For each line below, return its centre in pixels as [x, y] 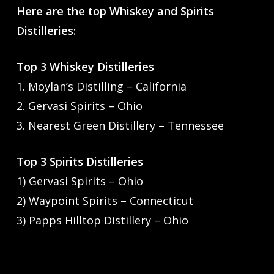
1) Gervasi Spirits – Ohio [80, 181]
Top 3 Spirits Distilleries [80, 161]
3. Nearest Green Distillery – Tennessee [120, 125]
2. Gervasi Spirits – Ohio [79, 106]
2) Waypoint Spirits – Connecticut [105, 200]
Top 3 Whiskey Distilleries [85, 66]
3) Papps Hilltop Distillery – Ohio [102, 220]
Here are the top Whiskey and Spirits [115, 11]
